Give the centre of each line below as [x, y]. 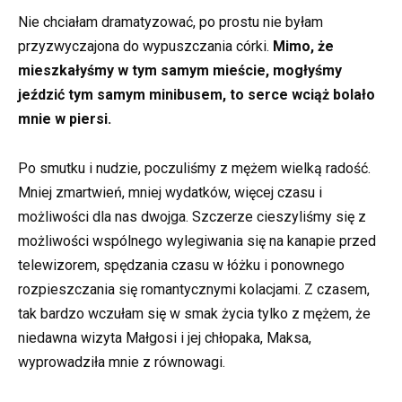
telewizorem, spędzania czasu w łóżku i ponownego [181, 265]
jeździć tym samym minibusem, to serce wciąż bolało [197, 95]
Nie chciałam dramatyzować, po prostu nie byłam [170, 22]
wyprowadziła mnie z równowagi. [122, 362]
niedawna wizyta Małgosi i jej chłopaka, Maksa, [165, 337]
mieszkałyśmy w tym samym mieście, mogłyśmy [180, 71]
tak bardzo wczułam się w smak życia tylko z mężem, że [194, 313]
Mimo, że [303, 47]
